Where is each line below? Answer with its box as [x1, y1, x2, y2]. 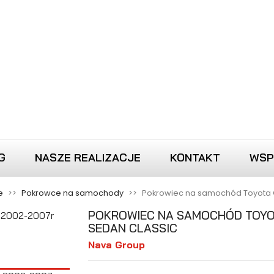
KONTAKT [170, 150, 220, 165]
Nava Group [88, 238, 145, 251]
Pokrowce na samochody [21, 187, 124, 198]
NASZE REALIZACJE [35, 150, 141, 165]
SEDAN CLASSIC [88, 220, 177, 235]
